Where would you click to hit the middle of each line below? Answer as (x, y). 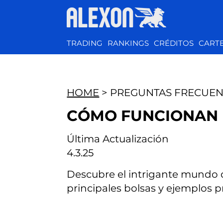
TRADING (85, 43)
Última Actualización (118, 139)
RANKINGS (128, 43)
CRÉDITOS (174, 43)
